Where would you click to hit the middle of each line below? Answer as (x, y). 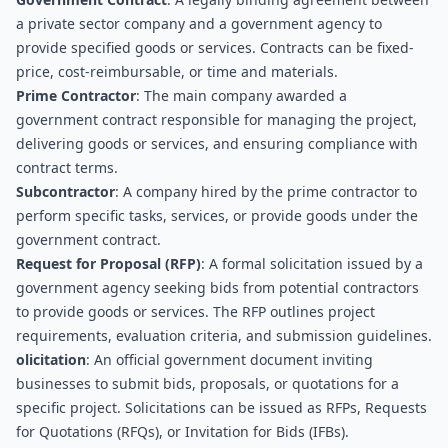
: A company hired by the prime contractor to (266, 191)
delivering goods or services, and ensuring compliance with (217, 143)
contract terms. (67, 167)
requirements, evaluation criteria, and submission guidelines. (224, 335)
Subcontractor (65, 191)
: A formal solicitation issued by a (312, 263)
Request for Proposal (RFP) (108, 263)
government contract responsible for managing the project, (216, 119)
